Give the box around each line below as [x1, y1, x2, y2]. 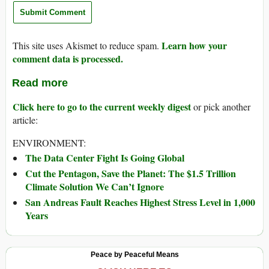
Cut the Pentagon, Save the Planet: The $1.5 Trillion [25, 166, 236, 181]
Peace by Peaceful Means [90, 250, 179, 259]
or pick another [191, 100, 250, 113]
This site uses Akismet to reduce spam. [13, 39, 162, 52]
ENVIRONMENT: [13, 136, 86, 150]
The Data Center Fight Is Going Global [25, 151, 184, 165]
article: [13, 113, 38, 127]
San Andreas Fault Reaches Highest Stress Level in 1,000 [25, 195, 255, 210]
